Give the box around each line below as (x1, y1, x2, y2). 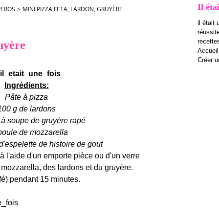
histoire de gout (49, 140, 103, 148)
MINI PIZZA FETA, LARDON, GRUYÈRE (22, 5, 123, 13)
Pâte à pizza (5, 93, 48, 101)
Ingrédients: (4, 81, 49, 89)
